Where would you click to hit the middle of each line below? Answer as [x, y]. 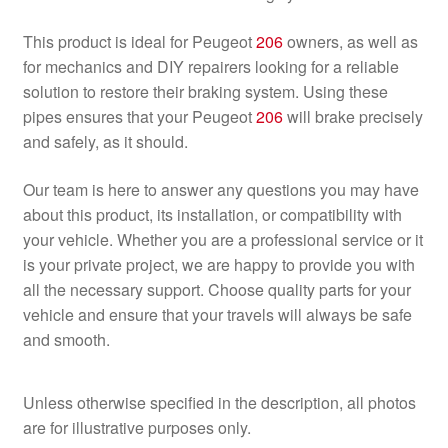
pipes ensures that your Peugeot [139, 116]
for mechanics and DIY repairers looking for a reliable [210, 66]
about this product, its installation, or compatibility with [212, 214]
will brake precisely [352, 116]
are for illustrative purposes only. [136, 428]
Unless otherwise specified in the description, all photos [219, 403]
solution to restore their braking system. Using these [205, 91]
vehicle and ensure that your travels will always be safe [217, 314]
